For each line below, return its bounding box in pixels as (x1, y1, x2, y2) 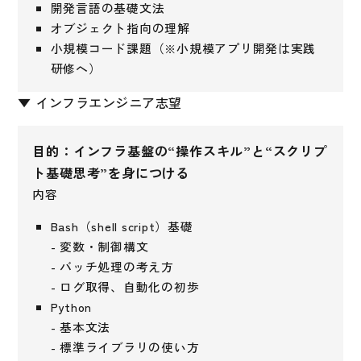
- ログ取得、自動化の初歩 (50, 277, 200, 295)
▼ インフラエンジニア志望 (18, 93, 182, 113)
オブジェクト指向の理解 (50, 19, 190, 36)
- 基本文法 (50, 317, 111, 335)
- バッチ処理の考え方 (50, 257, 174, 275)
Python (50, 297, 93, 315)
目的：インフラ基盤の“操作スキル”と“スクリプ (32, 141, 327, 161)
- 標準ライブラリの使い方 (50, 338, 200, 355)
